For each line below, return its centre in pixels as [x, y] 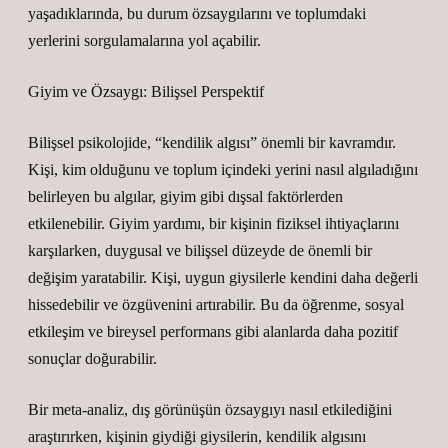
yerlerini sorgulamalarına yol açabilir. [144, 40]
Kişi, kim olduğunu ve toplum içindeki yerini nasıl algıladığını [223, 169]
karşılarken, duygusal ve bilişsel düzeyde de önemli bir [200, 250]
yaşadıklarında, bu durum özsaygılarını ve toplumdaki [197, 13]
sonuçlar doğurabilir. [92, 358]
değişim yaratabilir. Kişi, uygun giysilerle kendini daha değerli [223, 277]
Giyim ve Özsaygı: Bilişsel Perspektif [146, 91]
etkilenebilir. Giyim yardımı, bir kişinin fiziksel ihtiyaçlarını [213, 223]
